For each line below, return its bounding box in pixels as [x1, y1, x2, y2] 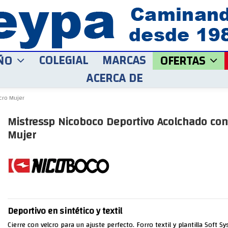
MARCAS [102, 49, 146, 72]
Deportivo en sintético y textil [7, 203, 122, 220]
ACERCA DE [85, 67, 142, 90]
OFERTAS [160, 50, 208, 72]
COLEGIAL [39, 49, 88, 72]
